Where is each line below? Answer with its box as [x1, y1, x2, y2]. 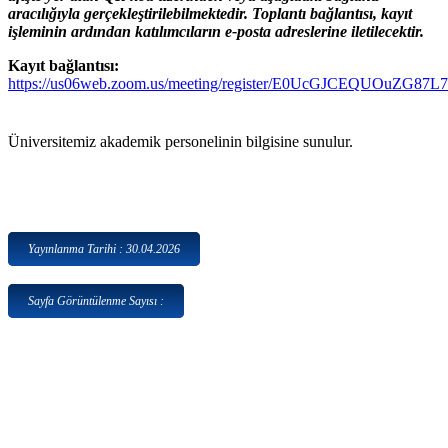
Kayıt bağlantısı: [8, 57, 119, 75]
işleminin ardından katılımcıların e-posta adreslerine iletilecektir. [8, 23, 424, 41]
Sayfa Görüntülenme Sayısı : [28, 294, 164, 309]
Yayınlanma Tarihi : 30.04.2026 [28, 242, 180, 257]
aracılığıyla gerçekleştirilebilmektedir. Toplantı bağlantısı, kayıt [8, 5, 412, 23]
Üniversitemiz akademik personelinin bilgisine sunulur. [8, 133, 353, 151]
